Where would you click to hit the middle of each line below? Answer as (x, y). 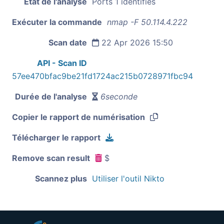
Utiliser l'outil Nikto (128, 178)
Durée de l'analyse (51, 96)
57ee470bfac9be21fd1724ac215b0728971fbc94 (102, 76)
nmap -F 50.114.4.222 (147, 22)
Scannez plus (61, 178)
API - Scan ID (62, 63)
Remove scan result (51, 158)
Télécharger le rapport (56, 137)
